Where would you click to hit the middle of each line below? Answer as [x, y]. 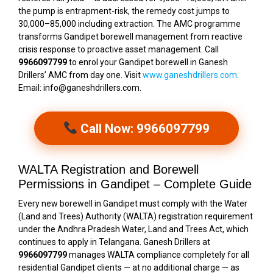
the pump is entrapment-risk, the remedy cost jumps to [124, 11]
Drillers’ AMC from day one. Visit [80, 75]
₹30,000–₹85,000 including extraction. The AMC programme [129, 24]
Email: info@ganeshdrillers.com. [80, 88]
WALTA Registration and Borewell [108, 170]
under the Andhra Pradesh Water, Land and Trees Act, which [133, 229]
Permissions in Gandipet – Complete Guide [135, 184]
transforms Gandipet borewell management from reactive [130, 37]
